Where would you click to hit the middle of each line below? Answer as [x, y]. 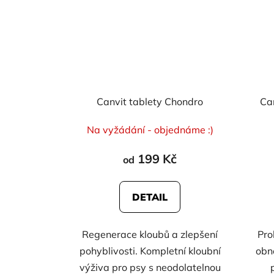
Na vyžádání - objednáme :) [150, 130]
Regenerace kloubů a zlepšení [150, 235]
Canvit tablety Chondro [150, 102]
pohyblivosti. [109, 251]
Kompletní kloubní [180, 251]
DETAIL [150, 197]
